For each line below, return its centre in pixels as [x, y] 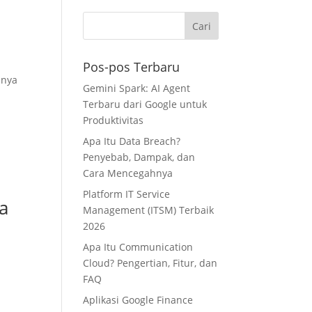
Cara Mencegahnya [128, 173]
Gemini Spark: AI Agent [137, 88]
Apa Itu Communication [138, 247]
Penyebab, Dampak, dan [139, 157]
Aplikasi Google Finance [138, 300]
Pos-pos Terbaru [132, 67]
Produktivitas [114, 120]
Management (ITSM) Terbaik [149, 210]
